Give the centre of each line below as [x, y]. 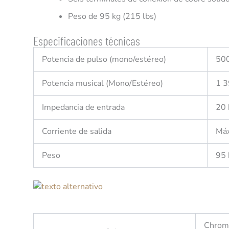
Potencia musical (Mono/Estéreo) [102, 83]
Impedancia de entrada [83, 107]
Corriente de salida [77, 131]
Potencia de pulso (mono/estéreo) [104, 59]
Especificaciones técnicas [87, 40]
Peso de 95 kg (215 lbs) [112, 16]
